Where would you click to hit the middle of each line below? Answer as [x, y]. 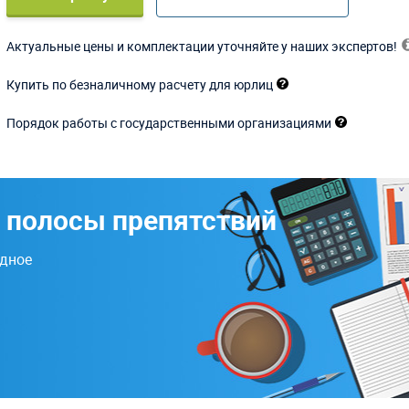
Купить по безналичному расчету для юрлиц [140, 84]
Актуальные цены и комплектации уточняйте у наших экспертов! [202, 46]
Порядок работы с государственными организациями [169, 122]
